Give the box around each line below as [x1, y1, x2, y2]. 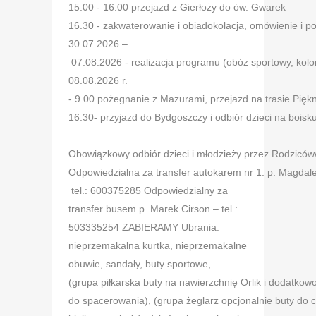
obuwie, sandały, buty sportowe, [68, 257, 211, 269]
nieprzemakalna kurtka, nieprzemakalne [68, 239, 247, 251]
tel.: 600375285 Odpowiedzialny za [68, 184, 228, 196]
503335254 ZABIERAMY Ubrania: [68, 221, 219, 233]
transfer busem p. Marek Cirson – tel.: [68, 202, 238, 214]
